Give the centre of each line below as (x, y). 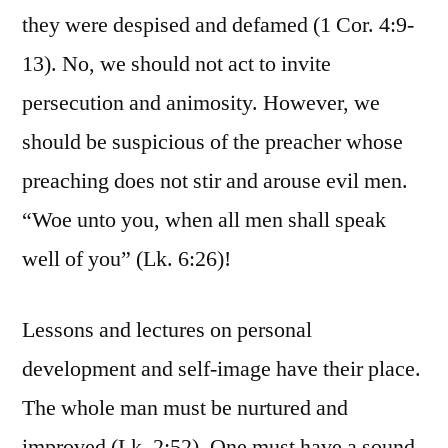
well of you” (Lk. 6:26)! (126, 259)
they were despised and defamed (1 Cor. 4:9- (218, 25)
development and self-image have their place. (221, 369)
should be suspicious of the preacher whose (212, 142)
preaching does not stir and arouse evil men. (215, 181)
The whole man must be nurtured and (185, 408)
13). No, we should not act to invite (176, 64)
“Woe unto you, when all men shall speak (204, 220)
